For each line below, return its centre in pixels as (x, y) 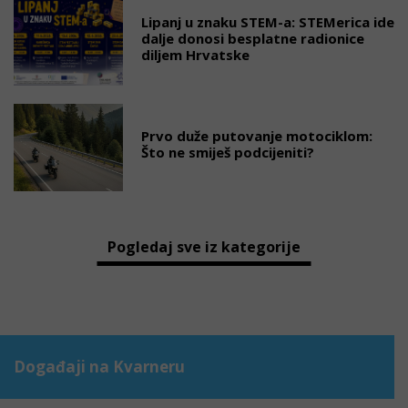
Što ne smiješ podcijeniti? (228, 152)
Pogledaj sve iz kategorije (204, 247)
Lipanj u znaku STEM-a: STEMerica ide (268, 22)
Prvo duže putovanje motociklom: (257, 136)
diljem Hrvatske (195, 55)
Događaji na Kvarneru (99, 367)
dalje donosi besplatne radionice (253, 38)
